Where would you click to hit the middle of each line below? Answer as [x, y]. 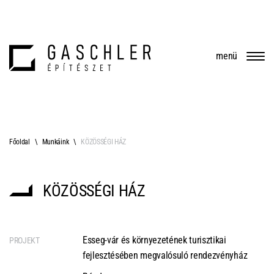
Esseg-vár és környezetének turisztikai [154, 240]
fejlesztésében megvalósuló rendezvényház [165, 255]
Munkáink [55, 142]
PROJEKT [24, 240]
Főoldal [20, 142]
